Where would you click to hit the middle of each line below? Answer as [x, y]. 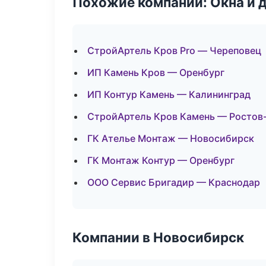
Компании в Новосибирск [158, 237]
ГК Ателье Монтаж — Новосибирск [171, 138]
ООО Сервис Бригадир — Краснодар [174, 182]
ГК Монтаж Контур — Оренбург [161, 160]
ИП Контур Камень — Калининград [169, 94]
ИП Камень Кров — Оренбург [156, 72]
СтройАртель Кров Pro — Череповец [174, 50]
